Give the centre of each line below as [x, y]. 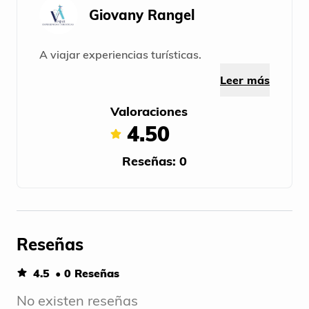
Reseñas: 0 [154, 161]
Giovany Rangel [142, 15]
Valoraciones [149, 112]
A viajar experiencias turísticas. [120, 55]
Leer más [245, 80]
